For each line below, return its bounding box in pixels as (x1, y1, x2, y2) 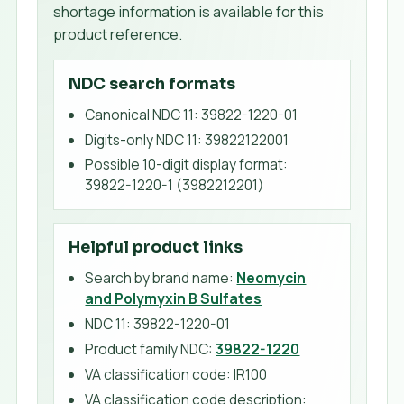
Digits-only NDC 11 (85, 129, 198, 150)
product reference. (53, 24, 183, 45)
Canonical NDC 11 (85, 104, 195, 124)
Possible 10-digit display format (85, 154, 284, 175)
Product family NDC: (85, 338, 214, 359)
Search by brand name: (85, 268, 234, 289)
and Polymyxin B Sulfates (85, 289, 262, 309)
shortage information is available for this (53, 2, 325, 23)
